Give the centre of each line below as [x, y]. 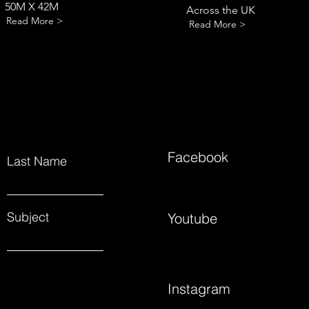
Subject [28, 217]
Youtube [192, 218]
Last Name [37, 161]
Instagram [199, 288]
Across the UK [222, 10]
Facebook [198, 157]
